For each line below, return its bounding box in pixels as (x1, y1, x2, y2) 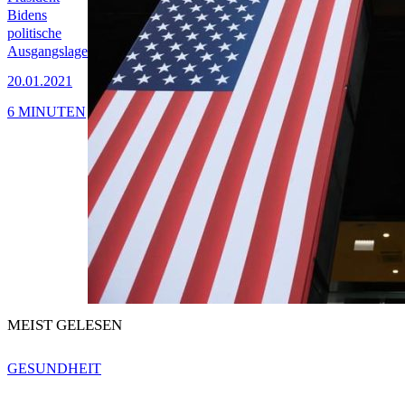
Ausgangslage (7, 43, 88, 60)
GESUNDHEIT (7, 361, 101, 377)
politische (7, 25, 61, 42)
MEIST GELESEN (7, 316, 122, 334)
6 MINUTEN (7, 103, 86, 119)
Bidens (7, 7, 47, 24)
